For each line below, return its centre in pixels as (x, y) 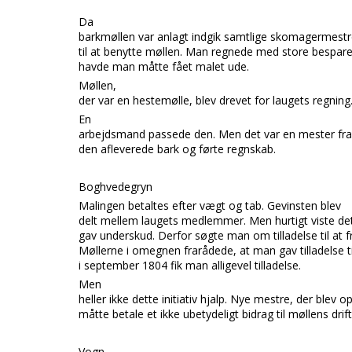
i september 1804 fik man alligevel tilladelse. (190, 265)
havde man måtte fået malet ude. (164, 66)
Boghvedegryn (115, 187)
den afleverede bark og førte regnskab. (177, 149)
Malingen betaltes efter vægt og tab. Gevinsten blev (210, 205)
